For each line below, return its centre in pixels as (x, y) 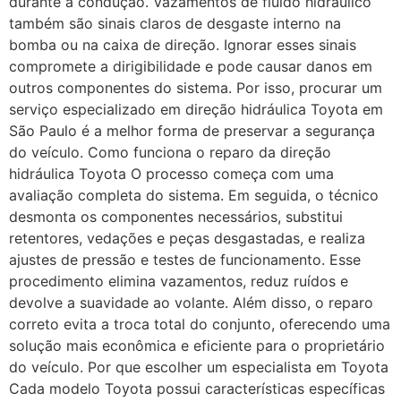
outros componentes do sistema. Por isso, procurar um (196, 88)
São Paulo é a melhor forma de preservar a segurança (192, 131)
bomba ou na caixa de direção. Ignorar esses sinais (183, 45)
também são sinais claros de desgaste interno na (175, 24)
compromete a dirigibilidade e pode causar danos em (191, 67)
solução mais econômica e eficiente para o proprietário (197, 346)
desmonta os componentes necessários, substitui (176, 217)
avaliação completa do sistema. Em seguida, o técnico (194, 196)
